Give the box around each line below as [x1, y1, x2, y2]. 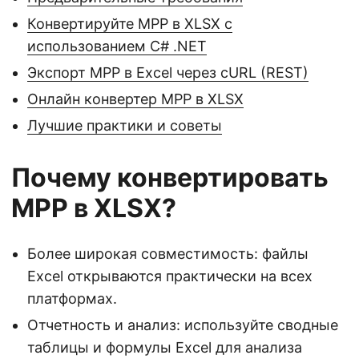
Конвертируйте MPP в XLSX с [27, 15, 232, 33]
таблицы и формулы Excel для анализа [27, 339, 302, 357]
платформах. [27, 290, 117, 308]
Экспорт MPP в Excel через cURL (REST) [27, 64, 309, 82]
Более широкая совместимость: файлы [27, 245, 309, 263]
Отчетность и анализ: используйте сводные [27, 317, 338, 334]
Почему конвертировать [11, 162, 329, 194]
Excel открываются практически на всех [27, 268, 313, 285]
